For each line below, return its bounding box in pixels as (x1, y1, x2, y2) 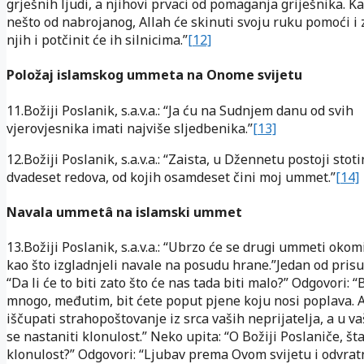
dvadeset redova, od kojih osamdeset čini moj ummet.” (6, 167, 336, 186)
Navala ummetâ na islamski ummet (6, 203, 242, 221)
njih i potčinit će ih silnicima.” (6, 31, 188, 50)
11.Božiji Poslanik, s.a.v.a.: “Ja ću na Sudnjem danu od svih (6, 101, 353, 119)
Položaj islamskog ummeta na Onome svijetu (6, 66, 302, 84)
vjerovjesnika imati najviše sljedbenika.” (6, 119, 253, 137)
